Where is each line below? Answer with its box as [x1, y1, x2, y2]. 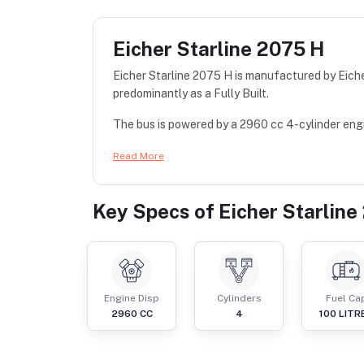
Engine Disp [104, 292, 159, 305]
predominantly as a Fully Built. [113, 87, 269, 101]
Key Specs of [93, 200, 219, 223]
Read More [113, 150, 164, 162]
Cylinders [216, 292, 262, 305]
